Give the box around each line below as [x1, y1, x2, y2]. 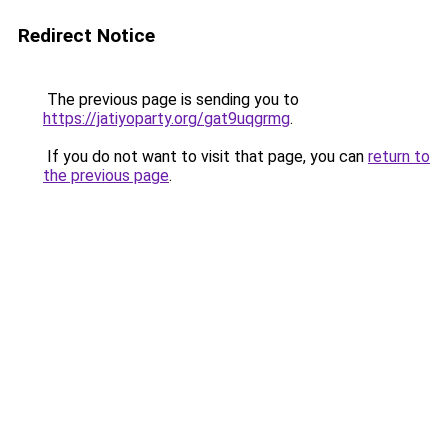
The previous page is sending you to [43, 90, 299, 109]
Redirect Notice [18, 24, 155, 47]
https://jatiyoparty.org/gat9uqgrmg [43, 109, 290, 128]
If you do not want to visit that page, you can [43, 147, 368, 166]
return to [368, 147, 430, 166]
